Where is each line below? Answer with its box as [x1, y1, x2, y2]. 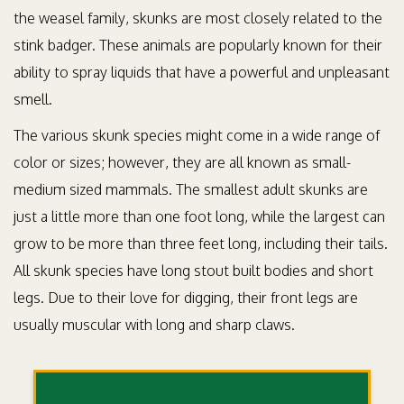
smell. [14, 90, 52, 108]
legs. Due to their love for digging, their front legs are [14, 289, 358, 307]
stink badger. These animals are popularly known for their [14, 36, 382, 54]
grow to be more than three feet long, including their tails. [14, 234, 388, 252]
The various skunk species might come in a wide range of [14, 126, 380, 144]
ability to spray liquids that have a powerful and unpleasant [14, 63, 390, 81]
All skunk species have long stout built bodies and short [14, 262, 373, 280]
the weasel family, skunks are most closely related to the [14, 9, 382, 27]
